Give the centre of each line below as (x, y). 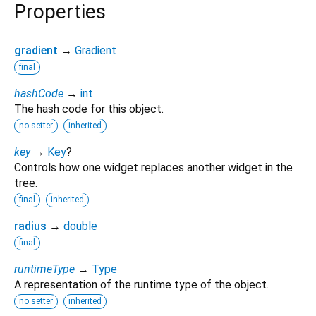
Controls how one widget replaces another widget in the (153, 167)
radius (30, 226)
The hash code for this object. (89, 109)
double (80, 226)
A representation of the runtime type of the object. (141, 284)
